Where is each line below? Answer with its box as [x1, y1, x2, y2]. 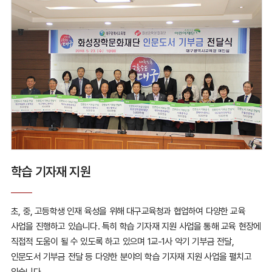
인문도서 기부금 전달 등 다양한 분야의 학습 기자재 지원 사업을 [10, 251, 226, 262]
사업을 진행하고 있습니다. [10, 220, 100, 232]
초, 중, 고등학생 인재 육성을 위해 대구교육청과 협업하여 [10, 205, 203, 217]
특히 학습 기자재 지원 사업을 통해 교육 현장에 [101, 220, 261, 232]
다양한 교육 [203, 205, 245, 217]
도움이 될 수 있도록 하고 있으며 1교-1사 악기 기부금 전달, [33, 236, 234, 247]
